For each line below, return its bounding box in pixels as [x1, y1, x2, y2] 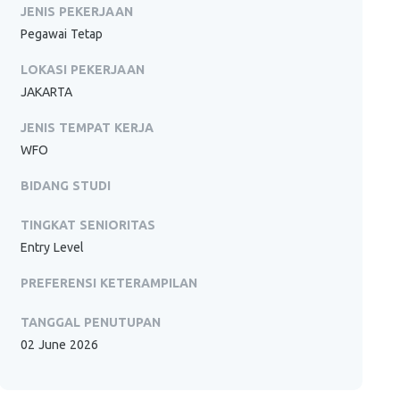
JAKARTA [21, 85, 73, 99]
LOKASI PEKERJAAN [21, 62, 146, 77]
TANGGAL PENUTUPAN [21, 315, 162, 329]
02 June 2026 [21, 337, 99, 352]
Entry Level [21, 240, 85, 254]
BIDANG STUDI [21, 179, 112, 193]
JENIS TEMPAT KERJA [21, 121, 154, 135]
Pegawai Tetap [21, 27, 104, 41]
